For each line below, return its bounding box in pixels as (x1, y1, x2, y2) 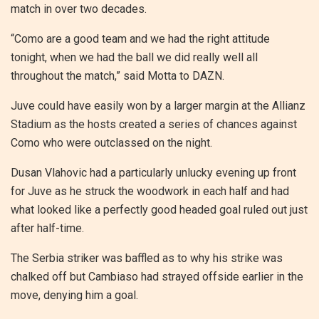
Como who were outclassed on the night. (11, 135, 212, 150)
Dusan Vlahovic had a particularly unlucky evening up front (11, 165, 296, 179)
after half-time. (11, 221, 84, 235)
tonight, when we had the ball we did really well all (11, 50, 258, 64)
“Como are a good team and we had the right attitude (11, 31, 270, 46)
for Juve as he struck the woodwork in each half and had (11, 184, 289, 198)
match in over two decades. (11, 1, 147, 16)
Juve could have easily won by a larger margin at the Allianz (11, 98, 305, 113)
